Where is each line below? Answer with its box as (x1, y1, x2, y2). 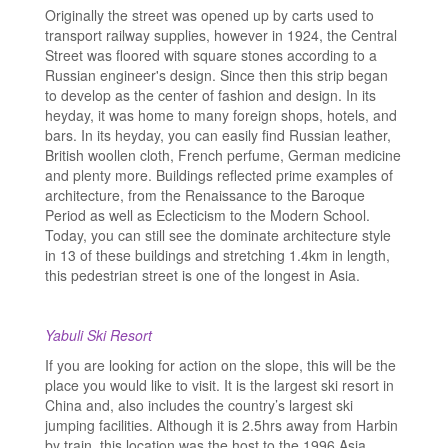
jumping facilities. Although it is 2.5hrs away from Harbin (45, 415, 398, 436)
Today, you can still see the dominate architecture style (45, 225, 391, 246)
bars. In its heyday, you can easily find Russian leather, (45, 125, 391, 146)
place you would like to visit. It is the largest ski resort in (45, 375, 394, 396)
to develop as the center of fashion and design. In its (45, 85, 376, 106)
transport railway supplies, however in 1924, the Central (45, 25, 397, 46)
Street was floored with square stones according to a (45, 45, 377, 66)
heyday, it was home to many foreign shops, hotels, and (45, 105, 397, 126)
